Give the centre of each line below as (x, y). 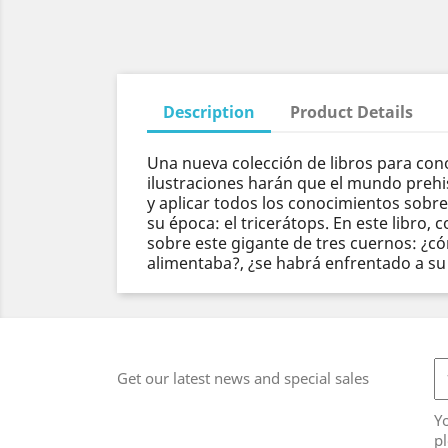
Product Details (352, 112)
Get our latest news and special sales (243, 378)
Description (209, 112)
